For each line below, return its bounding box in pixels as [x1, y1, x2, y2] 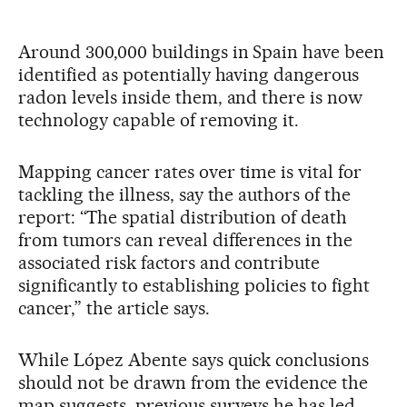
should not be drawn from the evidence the [18, 372, 369, 394]
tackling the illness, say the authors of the [18, 184, 352, 206]
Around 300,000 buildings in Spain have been [18, 41, 385, 64]
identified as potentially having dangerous [18, 64, 360, 86]
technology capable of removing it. [18, 109, 300, 132]
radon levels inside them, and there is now [18, 86, 363, 109]
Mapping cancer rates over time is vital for [18, 161, 362, 184]
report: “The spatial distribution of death [18, 206, 348, 229]
